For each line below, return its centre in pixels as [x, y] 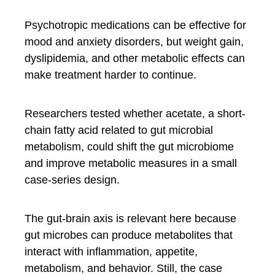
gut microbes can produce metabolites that [129, 235]
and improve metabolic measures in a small [131, 163]
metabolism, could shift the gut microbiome [129, 147]
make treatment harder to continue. [110, 75]
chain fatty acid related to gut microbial [119, 130]
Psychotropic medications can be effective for [135, 25]
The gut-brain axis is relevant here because [130, 219]
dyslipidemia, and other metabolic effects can [135, 58]
